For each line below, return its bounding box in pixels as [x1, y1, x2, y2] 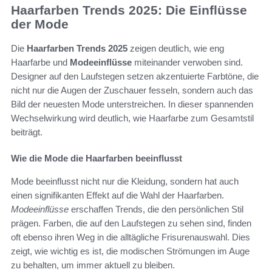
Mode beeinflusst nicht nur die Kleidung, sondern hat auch [11, 176, 239, 187]
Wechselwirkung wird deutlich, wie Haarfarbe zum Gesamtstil [11, 113, 254, 124]
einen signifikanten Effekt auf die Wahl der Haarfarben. [11, 190, 224, 201]
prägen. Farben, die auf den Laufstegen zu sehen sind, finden [11, 218, 251, 229]
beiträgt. [11, 127, 42, 138]
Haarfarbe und [11, 57, 70, 68]
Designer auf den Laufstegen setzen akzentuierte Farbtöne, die [11, 71, 259, 82]
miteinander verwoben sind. [132, 57, 243, 68]
